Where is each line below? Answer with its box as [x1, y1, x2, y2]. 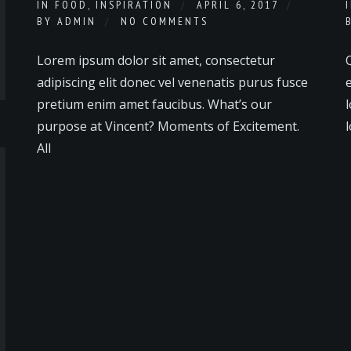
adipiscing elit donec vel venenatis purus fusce [37, 73, 309, 91]
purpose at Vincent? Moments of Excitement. [37, 117, 300, 135]
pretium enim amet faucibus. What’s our [37, 95, 273, 113]
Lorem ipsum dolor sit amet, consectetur [37, 51, 276, 69]
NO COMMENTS [121, 13, 209, 28]
